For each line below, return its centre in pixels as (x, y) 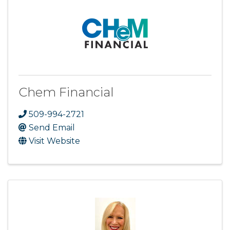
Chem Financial (66, 92)
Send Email (52, 128)
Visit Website (54, 141)
